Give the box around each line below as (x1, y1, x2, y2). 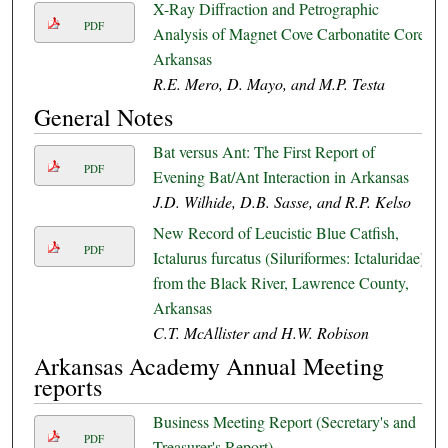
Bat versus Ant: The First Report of (152, 141, 375, 163)
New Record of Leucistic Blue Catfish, (152, 222, 399, 244)
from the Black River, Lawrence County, (152, 272, 409, 294)
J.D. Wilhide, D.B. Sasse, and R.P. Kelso (152, 191, 411, 213)
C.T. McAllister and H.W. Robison (152, 322, 369, 344)
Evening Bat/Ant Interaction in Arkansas (152, 166, 409, 188)
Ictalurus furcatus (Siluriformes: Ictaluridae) (152, 247, 425, 269)
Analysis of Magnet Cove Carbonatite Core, (152, 23, 429, 45)
